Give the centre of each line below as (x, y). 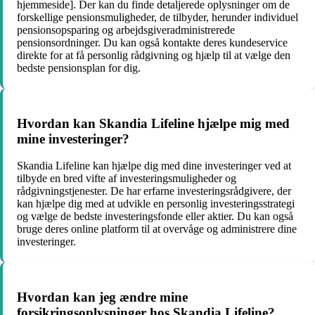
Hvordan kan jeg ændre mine (102, 297)
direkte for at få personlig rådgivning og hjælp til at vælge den (154, 56)
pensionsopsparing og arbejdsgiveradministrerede (126, 30)
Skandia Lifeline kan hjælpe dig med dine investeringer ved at (154, 166)
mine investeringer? (73, 139)
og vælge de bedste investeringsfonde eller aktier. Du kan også (155, 217)
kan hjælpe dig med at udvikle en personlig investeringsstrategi (156, 204)
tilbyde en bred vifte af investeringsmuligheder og (127, 179)
